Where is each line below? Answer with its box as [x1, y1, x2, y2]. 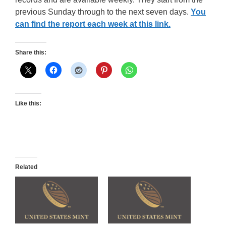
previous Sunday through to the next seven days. [15, 7, 191, 16]
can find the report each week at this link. [15, 19, 171, 28]
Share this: [15, 48, 46, 56]
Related [15, 163, 37, 171]
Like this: [15, 99, 41, 107]
